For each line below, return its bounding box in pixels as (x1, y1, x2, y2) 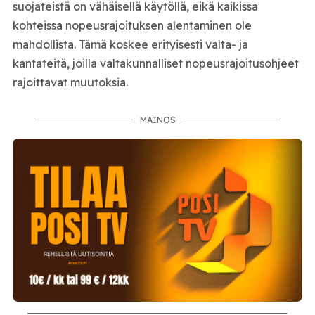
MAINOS (139, 114, 176, 125)
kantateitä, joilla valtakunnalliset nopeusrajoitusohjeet (12, 56, 299, 70)
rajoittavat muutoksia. (12, 75, 128, 89)
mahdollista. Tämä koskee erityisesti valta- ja (12, 37, 248, 51)
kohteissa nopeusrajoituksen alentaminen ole (12, 18, 252, 32)
